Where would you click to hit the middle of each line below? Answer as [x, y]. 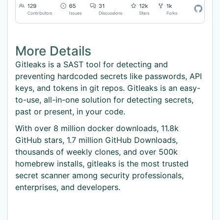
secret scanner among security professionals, [99, 176]
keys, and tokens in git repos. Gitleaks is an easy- [108, 88]
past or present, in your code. [70, 112]
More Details [53, 51]
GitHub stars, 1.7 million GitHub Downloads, [96, 140]
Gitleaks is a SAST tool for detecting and [92, 65]
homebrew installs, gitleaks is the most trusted [102, 164]
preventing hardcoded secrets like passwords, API [109, 76]
